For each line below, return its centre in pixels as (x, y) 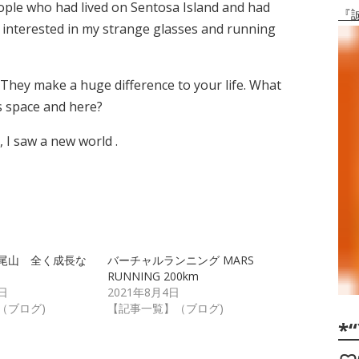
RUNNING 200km (158, 276)
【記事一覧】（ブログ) (165, 308)
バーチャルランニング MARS (180, 260)
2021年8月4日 (143, 292)
